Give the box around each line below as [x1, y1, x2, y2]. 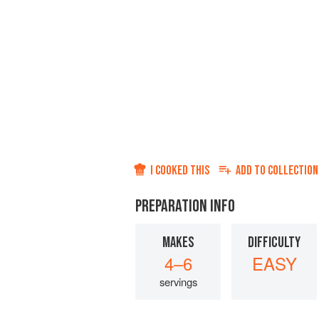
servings [159, 274, 197, 290]
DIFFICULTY [248, 234, 300, 252]
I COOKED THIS [150, 163, 209, 179]
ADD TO [236, 163, 268, 179]
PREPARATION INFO [135, 196, 235, 217]
